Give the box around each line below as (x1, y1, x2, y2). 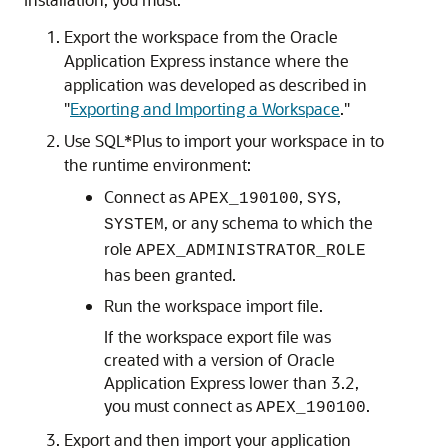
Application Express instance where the (64, 50, 349, 71)
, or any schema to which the (164, 212, 373, 233)
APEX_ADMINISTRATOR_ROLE (136, 242, 366, 260)
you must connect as (104, 395, 256, 416)
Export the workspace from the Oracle (64, 26, 338, 47)
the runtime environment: (64, 154, 251, 175)
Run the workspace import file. (104, 295, 323, 316)
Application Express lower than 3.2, (104, 372, 359, 393)
